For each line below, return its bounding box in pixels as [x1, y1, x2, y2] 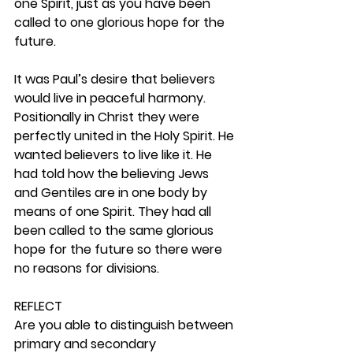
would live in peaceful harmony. [14, 89, 209, 107]
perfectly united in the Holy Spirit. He [14, 127, 237, 145]
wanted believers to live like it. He [14, 146, 215, 164]
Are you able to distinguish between [14, 316, 236, 334]
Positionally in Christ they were [14, 108, 203, 126]
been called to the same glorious [14, 221, 217, 240]
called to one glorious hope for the [14, 13, 228, 32]
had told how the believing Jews [14, 165, 212, 183]
